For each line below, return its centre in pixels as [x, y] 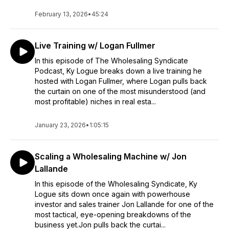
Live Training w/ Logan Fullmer [95, 45]
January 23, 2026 [60, 125]
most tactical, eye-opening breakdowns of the [113, 214]
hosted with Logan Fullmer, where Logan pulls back [121, 81]
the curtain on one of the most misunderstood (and [120, 91]
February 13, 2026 [61, 14]
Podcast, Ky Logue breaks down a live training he [118, 71]
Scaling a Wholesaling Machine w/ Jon [111, 156]
